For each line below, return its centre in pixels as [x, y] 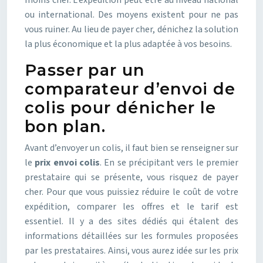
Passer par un [85, 70]
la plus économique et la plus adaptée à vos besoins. [128, 44]
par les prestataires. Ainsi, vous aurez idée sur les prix [131, 251]
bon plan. [65, 127]
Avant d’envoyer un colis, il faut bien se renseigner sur [131, 148]
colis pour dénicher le [121, 108]
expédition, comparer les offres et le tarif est [131, 207]
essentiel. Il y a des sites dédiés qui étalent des [131, 221]
